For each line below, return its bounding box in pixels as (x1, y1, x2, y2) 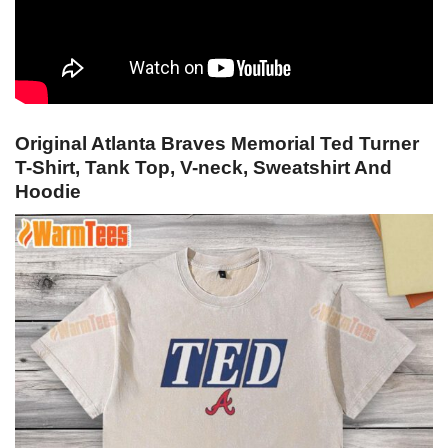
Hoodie (15, 181, 81, 203)
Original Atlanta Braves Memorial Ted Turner (15, 133, 419, 155)
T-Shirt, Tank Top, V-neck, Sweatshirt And (15, 157, 392, 179)
